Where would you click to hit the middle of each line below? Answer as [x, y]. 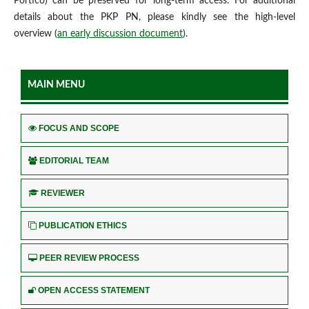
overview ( [35, 34]
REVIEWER [63, 193]
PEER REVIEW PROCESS [89, 258]
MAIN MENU [56, 84]
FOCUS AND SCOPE [79, 128]
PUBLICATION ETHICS [83, 225]
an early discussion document [120, 34]
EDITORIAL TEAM [74, 160]
